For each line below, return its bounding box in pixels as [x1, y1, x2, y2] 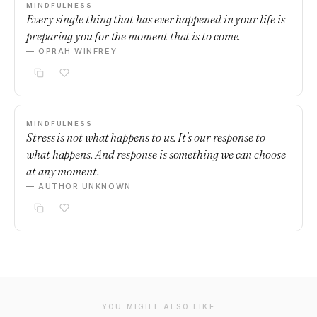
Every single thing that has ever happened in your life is [26, 12, 285, 26]
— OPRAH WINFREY [26, 46, 117, 56]
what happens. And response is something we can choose [26, 147, 286, 161]
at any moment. [26, 164, 99, 178]
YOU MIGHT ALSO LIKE [102, 302, 215, 311]
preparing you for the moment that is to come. [26, 29, 241, 43]
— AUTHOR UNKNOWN [26, 181, 132, 191]
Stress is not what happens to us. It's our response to [26, 130, 265, 144]
